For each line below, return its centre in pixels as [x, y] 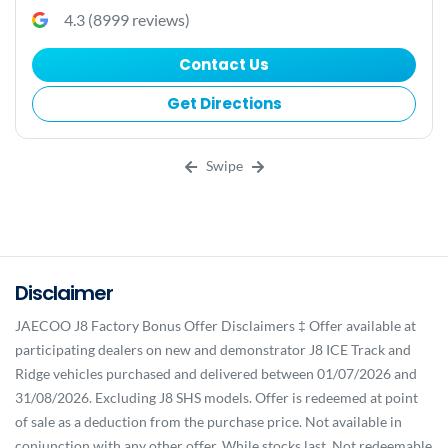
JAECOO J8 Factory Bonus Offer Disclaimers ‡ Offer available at [215, 325]
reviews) [159, 19]
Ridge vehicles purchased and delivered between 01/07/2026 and [216, 373]
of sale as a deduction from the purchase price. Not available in [208, 421]
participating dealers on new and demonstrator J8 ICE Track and [213, 349]
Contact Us [224, 64]
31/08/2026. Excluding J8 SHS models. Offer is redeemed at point [216, 397]
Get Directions [224, 103]
